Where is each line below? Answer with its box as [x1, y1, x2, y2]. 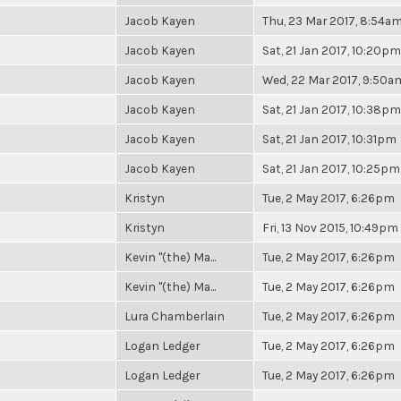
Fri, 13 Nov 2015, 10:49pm [262, 220, 398, 235]
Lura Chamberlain [124, 309, 225, 323]
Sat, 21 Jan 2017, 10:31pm [262, 132, 397, 146]
